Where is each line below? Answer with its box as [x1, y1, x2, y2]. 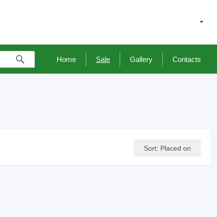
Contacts [172, 55, 201, 63]
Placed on [160, 144, 191, 152]
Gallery [130, 55, 153, 63]
